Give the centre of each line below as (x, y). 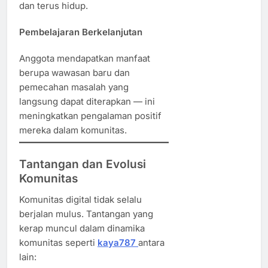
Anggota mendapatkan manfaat (85, 58)
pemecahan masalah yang (74, 87)
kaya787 (118, 242)
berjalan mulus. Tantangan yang (86, 214)
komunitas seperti (58, 242)
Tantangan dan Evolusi (83, 164)
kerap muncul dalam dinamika (82, 228)
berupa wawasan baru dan (74, 72)
